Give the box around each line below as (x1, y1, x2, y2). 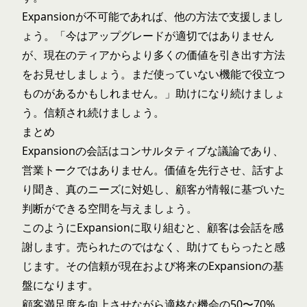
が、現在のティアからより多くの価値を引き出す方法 (22, 47, 285, 62)
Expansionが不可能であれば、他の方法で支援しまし (22, 9, 284, 24)
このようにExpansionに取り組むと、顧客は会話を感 (22, 220, 284, 235)
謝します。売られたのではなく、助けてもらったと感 (22, 239, 285, 254)
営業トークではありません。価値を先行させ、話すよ (22, 162, 285, 177)
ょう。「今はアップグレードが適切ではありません (22, 28, 274, 43)
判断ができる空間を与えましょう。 (22, 201, 197, 216)
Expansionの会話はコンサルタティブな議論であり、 (22, 143, 284, 158)
